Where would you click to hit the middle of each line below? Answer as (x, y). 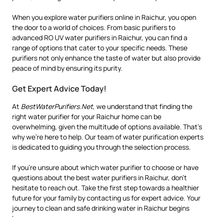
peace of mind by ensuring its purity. (67, 68)
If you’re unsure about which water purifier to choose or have (105, 168)
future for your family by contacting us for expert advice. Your (106, 198)
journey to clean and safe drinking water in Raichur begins (101, 208)
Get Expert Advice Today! (59, 89)
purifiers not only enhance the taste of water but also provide (106, 58)
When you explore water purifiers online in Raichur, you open (104, 17)
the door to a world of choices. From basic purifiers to (94, 28)
